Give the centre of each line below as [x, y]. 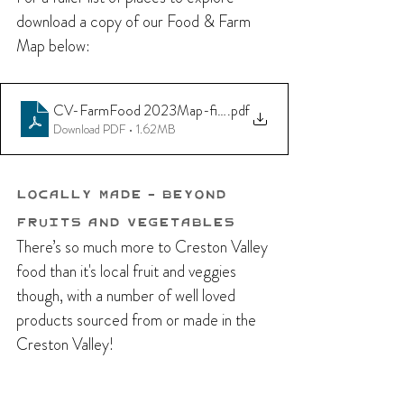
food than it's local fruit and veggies [128, 271]
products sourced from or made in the [138, 320]
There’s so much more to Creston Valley [144, 247]
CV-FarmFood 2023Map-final [143, 111]
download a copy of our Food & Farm [135, 21]
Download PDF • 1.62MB [115, 129]
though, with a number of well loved [128, 295]
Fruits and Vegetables [125, 221]
